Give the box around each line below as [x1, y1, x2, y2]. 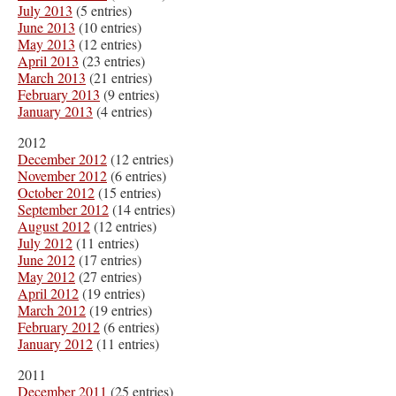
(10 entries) [75, 17, 141, 36]
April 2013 [18, 50, 79, 70]
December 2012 [18, 148, 107, 168]
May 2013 [18, 34, 75, 53]
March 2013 [18, 67, 86, 87]
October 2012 [18, 182, 95, 202]
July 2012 [18, 232, 72, 252]
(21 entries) [86, 67, 152, 87]
